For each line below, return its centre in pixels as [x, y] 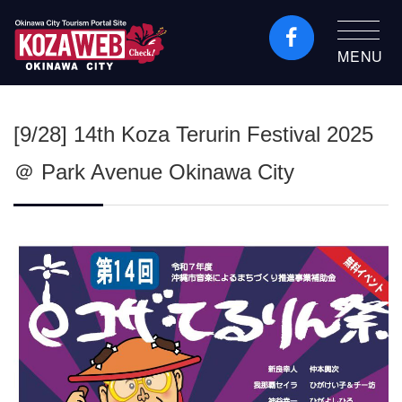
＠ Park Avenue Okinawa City [154, 172]
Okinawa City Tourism [83, 82]
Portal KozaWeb [66, 107]
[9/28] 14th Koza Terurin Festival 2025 [193, 134]
